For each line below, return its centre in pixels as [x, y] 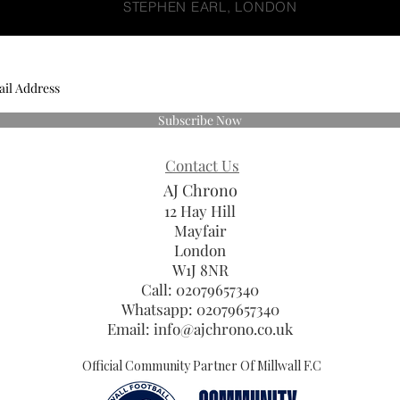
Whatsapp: [158, 309]
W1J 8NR [200, 270]
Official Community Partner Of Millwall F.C [202, 366]
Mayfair [200, 230]
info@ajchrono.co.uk [223, 329]
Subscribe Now [200, 120]
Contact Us [202, 165]
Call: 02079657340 [200, 289]
